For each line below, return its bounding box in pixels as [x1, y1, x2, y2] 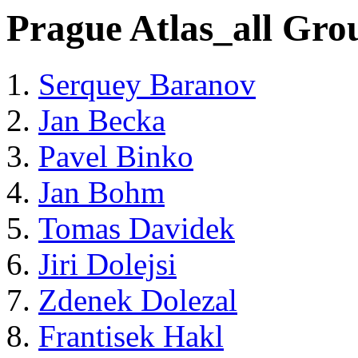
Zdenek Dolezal [38, 283, 237, 318]
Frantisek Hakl [38, 319, 224, 354]
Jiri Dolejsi [38, 247, 177, 282]
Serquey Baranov [38, 67, 256, 102]
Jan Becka [38, 103, 165, 138]
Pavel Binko [38, 139, 193, 174]
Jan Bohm [38, 175, 165, 210]
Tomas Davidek [38, 211, 235, 246]
